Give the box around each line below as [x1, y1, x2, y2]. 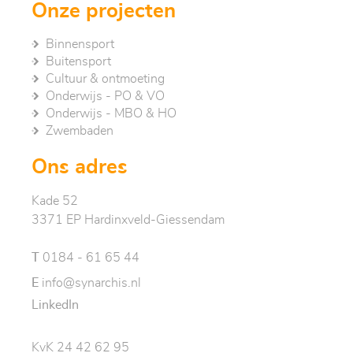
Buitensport [46, 54, 111, 68]
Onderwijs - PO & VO [46, 89, 165, 102]
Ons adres [32, 156, 128, 177]
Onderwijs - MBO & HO [46, 106, 176, 120]
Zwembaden [46, 124, 113, 137]
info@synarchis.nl [39, 277, 141, 290]
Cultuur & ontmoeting [46, 72, 165, 85]
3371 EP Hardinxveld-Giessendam [32, 213, 225, 226]
